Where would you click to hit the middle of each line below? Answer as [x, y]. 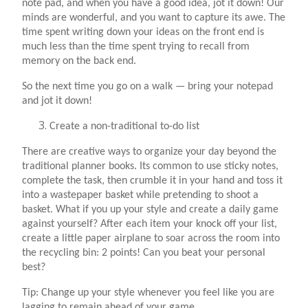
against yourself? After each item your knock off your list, [150, 224]
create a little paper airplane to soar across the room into [151, 238]
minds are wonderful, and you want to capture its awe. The [154, 18]
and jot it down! [57, 101]
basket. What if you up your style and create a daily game [150, 209]
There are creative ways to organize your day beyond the [149, 152]
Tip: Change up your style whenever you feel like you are [148, 293]
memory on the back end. [79, 61]
